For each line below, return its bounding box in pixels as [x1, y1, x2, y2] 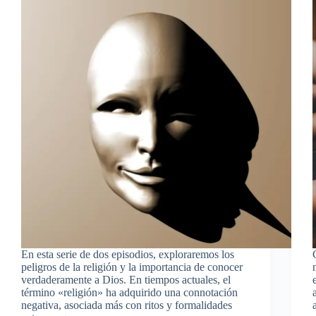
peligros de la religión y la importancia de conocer [21, 260, 243, 273]
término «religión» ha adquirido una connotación [21, 286, 238, 298]
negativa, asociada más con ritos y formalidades [21, 298, 232, 311]
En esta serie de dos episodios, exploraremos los [21, 248, 234, 260]
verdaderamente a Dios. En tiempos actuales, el [21, 273, 231, 286]
